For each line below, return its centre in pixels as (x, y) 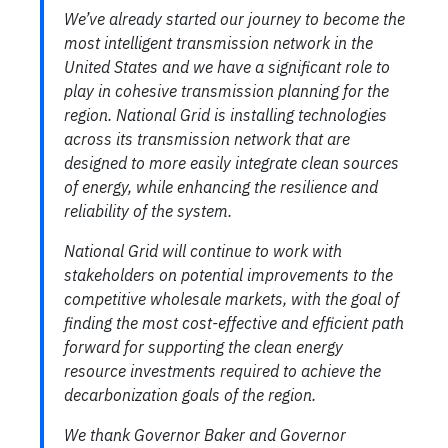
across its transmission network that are (207, 139)
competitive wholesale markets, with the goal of (231, 299)
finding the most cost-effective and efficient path (234, 323)
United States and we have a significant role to (227, 67)
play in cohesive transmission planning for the (226, 91)
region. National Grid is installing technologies (225, 115)
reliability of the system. (152, 211)
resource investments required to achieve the (222, 371)
